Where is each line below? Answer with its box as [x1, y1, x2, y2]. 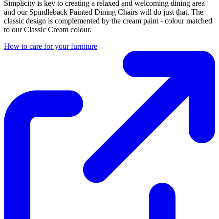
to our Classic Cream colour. [4, 25, 91, 34]
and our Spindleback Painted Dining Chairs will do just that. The [4, 7, 203, 16]
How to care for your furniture [4, 42, 97, 50]
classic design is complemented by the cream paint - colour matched [4, 16, 212, 25]
